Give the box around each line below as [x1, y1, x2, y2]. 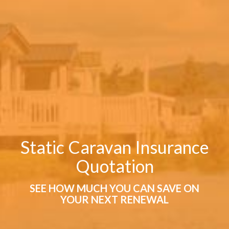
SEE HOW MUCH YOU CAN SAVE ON [30, 182, 199, 194]
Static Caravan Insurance [20, 136, 209, 157]
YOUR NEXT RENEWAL [60, 193, 169, 205]
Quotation [75, 155, 154, 176]
